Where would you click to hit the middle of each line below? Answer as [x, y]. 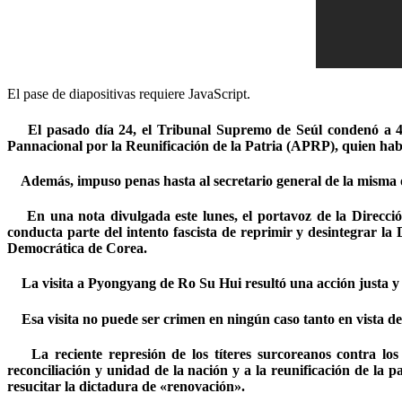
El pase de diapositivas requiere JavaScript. [129, 94]
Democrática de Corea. [77, 249]
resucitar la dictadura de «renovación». [126, 386]
